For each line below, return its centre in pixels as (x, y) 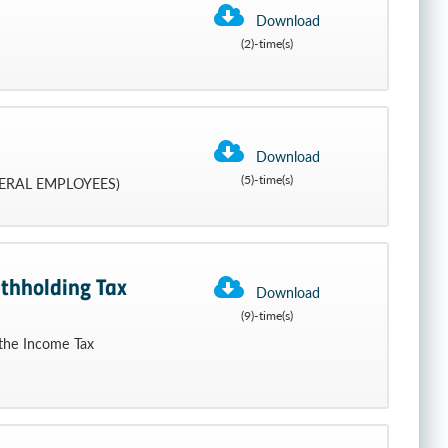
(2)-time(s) (266, 43)
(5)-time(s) (266, 179)
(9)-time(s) (266, 315)
